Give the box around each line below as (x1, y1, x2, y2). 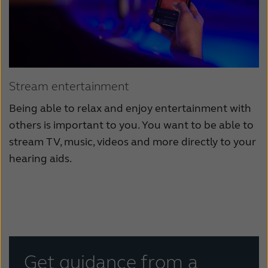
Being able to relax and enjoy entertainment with (9, 102, 251, 115)
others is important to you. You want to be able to (9, 118, 254, 132)
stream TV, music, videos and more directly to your (9, 135, 256, 149)
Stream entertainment (9, 79, 129, 95)
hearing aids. (9, 152, 72, 166)
